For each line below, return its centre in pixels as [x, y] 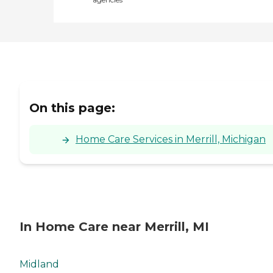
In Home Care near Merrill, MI [114, 226]
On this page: [72, 108]
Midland [39, 264]
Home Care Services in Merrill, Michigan [171, 140]
